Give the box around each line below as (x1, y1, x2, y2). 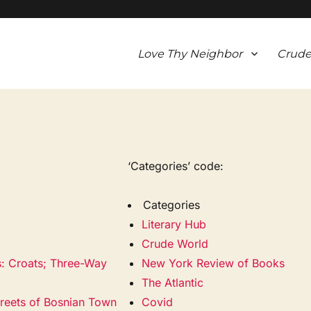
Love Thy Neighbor (137, 47, 242, 60)
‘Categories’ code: (128, 158, 224, 173)
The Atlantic (142, 275, 204, 289)
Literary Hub (142, 217, 207, 231)
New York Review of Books (142, 255, 285, 270)
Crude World (142, 236, 209, 251)
